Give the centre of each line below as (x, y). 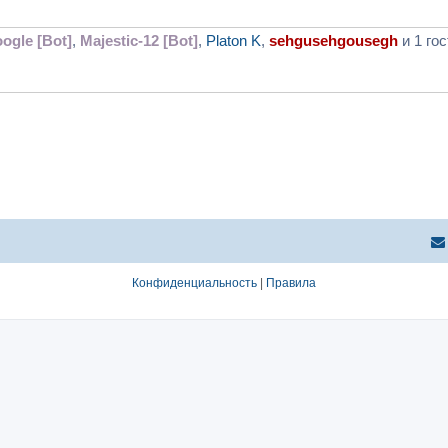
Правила (291, 283)
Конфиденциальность (194, 283)
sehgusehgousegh (333, 40)
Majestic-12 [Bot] (139, 40)
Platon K (233, 40)
